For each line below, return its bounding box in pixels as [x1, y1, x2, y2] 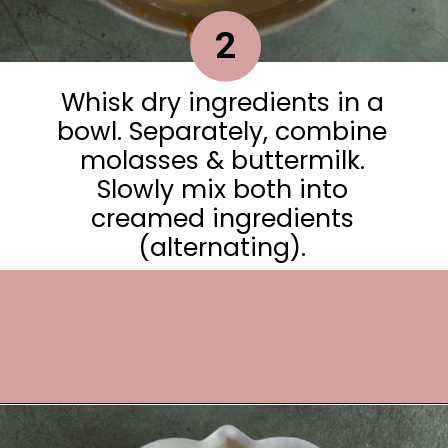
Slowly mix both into [96, 171, 348, 207]
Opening [56, 423, 111, 440]
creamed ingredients [90, 200, 354, 236]
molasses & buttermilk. [79, 142, 365, 178]
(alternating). [138, 229, 307, 265]
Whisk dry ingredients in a [60, 84, 384, 120]
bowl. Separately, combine [57, 113, 388, 149]
